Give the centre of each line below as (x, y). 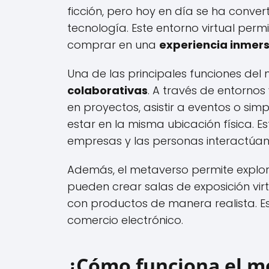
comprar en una (113, 44)
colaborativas (107, 90)
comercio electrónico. (125, 220)
